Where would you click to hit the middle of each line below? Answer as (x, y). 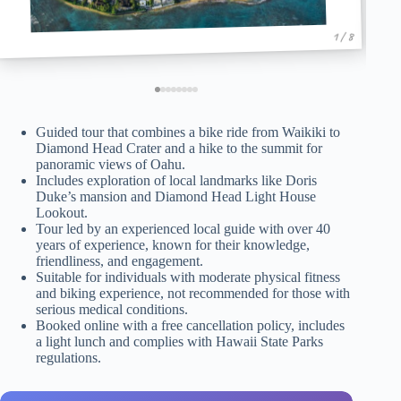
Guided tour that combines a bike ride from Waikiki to (188, 132)
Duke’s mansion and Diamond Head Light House (176, 196)
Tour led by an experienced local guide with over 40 (183, 228)
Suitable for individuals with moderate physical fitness (188, 277)
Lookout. (62, 212)
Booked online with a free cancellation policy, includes (190, 325)
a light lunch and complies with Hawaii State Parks (179, 341)
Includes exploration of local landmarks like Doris (176, 180)
